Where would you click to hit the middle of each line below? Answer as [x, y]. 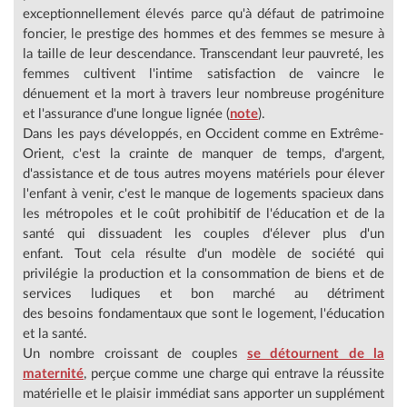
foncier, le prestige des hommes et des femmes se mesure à [203, 34]
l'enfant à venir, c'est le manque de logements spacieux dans [203, 194]
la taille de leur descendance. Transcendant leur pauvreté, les [203, 54]
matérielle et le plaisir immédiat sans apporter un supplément [203, 393]
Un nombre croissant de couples [135, 353]
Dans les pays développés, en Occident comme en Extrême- [203, 134]
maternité [53, 373]
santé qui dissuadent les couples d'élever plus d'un [203, 233]
